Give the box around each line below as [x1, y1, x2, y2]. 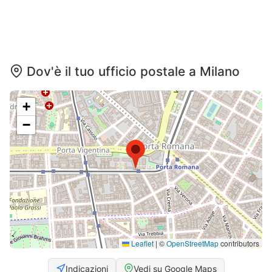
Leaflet [129, 237, 154, 248]
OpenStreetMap [166, 237, 219, 248]
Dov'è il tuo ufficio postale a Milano [27, 63, 240, 79]
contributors [219, 237, 259, 248]
